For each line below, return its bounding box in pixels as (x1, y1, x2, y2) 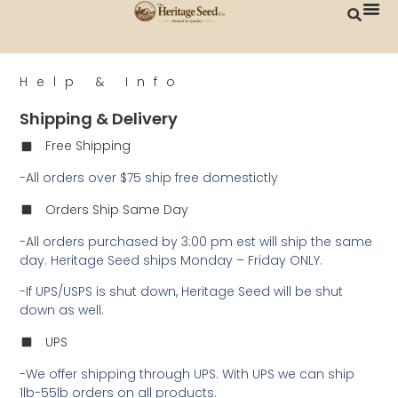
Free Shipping (45, 137, 131, 155)
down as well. (20, 301, 105, 320)
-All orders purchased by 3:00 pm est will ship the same (20, 232, 373, 251)
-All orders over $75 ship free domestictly (20, 169, 279, 187)
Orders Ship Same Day (45, 200, 189, 219)
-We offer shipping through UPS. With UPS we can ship (20, 364, 355, 383)
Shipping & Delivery (20, 107, 179, 131)
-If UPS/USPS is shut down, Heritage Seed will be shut (20, 283, 344, 301)
